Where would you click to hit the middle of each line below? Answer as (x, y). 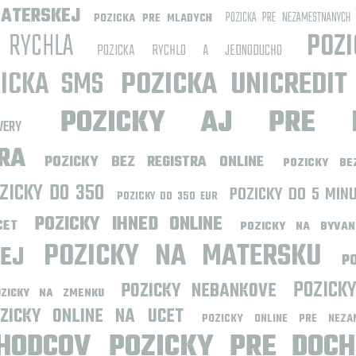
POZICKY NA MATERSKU (183, 257)
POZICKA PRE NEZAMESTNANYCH (288, 18)
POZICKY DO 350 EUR (167, 197)
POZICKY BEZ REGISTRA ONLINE (155, 163)
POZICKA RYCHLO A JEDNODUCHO (190, 51)
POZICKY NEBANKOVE (199, 292)
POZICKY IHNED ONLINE (129, 225)
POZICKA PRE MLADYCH (153, 19)
